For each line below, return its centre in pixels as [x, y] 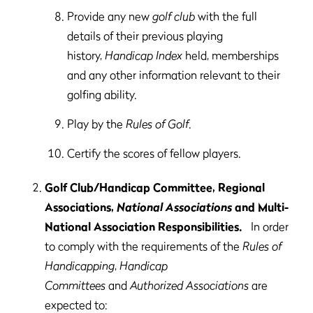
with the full [226, 16]
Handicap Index [144, 55]
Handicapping [80, 265]
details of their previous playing [145, 36]
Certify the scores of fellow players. [154, 153]
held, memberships [231, 55]
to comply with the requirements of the [144, 246]
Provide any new [110, 16]
